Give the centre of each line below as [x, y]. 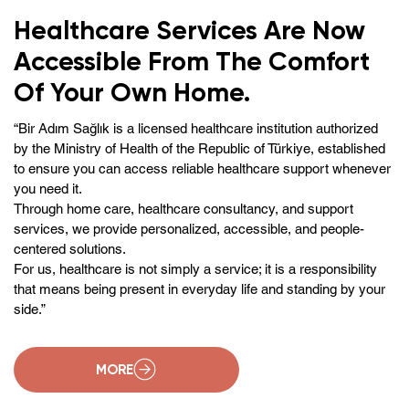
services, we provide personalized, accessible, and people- [189, 229]
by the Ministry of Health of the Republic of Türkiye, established [199, 149]
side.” [30, 309]
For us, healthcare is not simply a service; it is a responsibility [195, 269]
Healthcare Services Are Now [189, 31]
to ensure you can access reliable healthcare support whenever [202, 169]
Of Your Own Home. [132, 93]
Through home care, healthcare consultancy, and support [184, 209]
